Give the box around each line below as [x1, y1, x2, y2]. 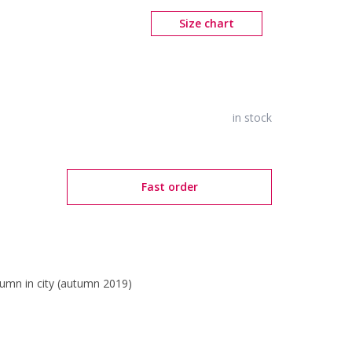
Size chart [179, 16, 234, 31]
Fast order [141, 179, 198, 194]
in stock [233, 110, 272, 125]
